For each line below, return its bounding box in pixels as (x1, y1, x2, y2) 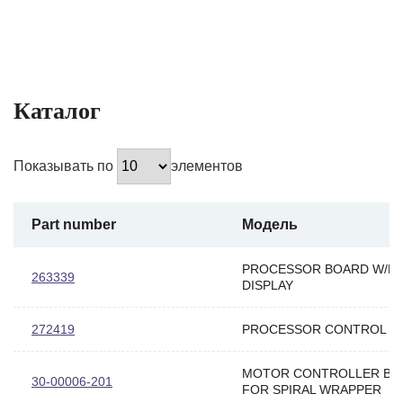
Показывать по (13, 157, 117, 174)
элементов (171, 157, 243, 174)
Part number (31, 216, 116, 232)
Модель (242, 216, 298, 232)
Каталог (13, 97, 101, 124)
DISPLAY (242, 277, 293, 292)
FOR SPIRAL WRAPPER (242, 381, 381, 397)
